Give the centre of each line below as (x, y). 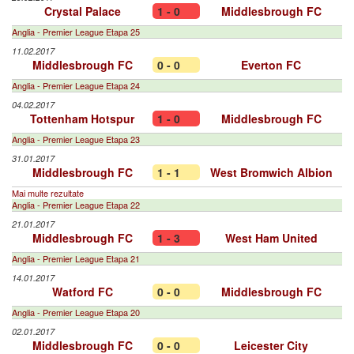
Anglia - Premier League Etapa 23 (76, 139)
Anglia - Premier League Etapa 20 (76, 312)
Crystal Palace (82, 11)
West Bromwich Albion (271, 172)
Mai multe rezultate (48, 193)
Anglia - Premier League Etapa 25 (76, 32)
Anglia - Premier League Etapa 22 (76, 205)
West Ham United (271, 238)
